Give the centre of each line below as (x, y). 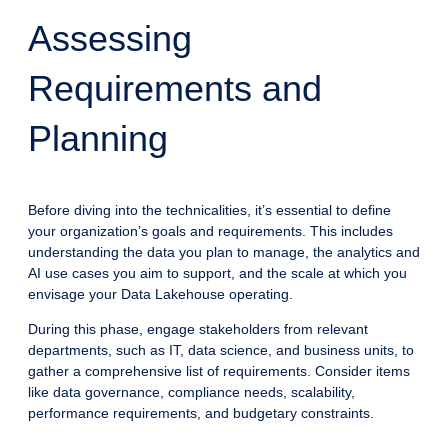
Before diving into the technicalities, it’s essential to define (209, 209)
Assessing (110, 38)
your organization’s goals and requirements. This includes (210, 230)
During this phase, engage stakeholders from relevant (198, 328)
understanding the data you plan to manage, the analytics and (224, 251)
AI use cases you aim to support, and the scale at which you (217, 272)
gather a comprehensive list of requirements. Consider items (219, 370)
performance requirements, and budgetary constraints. (201, 412)
